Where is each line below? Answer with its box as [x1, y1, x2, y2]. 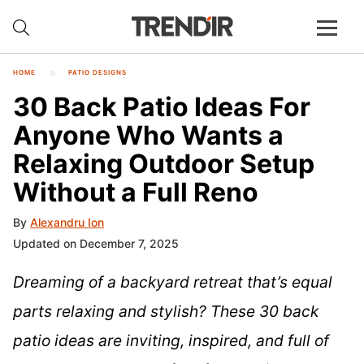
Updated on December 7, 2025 [13, 236, 179, 251]
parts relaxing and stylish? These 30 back [13, 301, 318, 322]
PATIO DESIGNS [68, 68, 127, 76]
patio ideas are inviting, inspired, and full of [13, 331, 329, 351]
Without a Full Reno [13, 175, 258, 208]
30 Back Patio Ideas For [13, 90, 310, 123]
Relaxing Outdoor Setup [13, 147, 314, 180]
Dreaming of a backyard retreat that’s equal [13, 272, 332, 292]
